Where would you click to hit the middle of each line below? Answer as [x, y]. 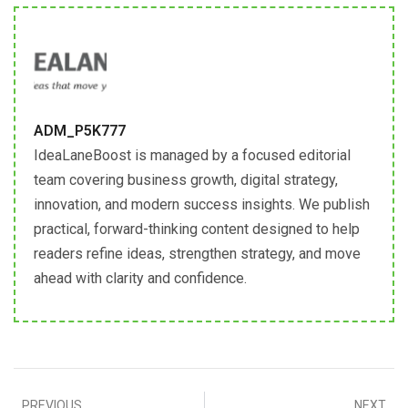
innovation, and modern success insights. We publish [202, 205]
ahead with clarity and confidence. [140, 279]
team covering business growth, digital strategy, [186, 180]
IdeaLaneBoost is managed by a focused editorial [192, 156]
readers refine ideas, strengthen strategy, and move [197, 254]
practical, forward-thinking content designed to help [197, 229]
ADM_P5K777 [80, 131]
